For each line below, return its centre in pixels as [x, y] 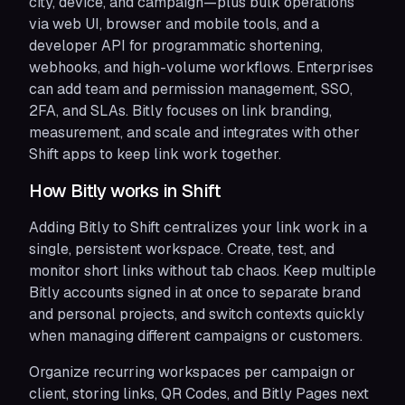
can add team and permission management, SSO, [191, 89]
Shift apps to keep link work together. [155, 154]
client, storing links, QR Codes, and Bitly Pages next [199, 394]
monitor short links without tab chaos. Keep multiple [202, 271]
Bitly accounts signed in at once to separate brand [195, 292]
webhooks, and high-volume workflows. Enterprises [201, 67]
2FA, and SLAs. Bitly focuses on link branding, [180, 111]
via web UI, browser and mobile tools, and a [174, 24]
